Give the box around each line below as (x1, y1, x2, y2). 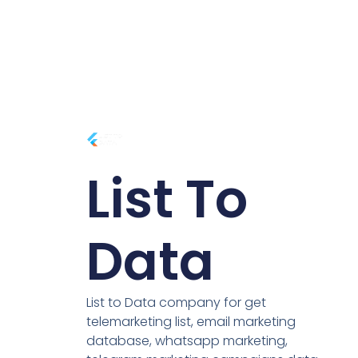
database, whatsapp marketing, (86, 331, 288, 350)
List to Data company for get (86, 292, 266, 312)
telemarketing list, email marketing (86, 312, 296, 331)
